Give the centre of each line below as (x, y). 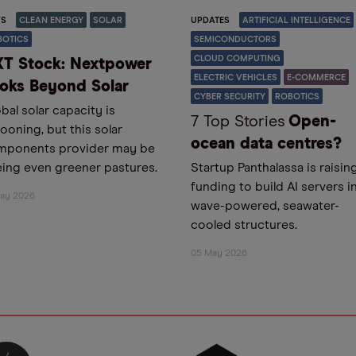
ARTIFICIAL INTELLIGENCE (296, 21)
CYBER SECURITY (230, 97)
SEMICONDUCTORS (235, 40)
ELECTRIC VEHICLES (236, 78)
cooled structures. (244, 225)
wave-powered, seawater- (265, 206)
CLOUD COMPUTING (237, 59)
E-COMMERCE (316, 78)
